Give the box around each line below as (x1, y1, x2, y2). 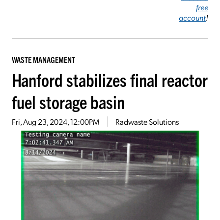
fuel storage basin (12, 90, 125, 113)
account (179, 12, 206, 23)
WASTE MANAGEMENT (12, 55, 75, 65)
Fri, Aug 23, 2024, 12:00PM (12, 116, 99, 127)
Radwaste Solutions (115, 116, 179, 127)
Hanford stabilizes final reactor (12, 68, 208, 91)
